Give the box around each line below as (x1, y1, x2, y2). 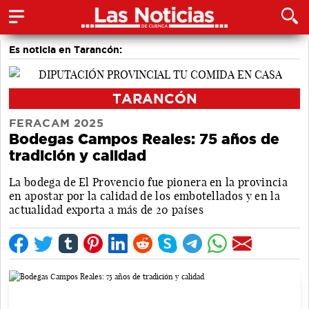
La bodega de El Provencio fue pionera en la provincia (9, 175, 288, 189)
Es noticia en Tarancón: (9, 44, 122, 55)
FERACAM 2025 (9, 117, 103, 129)
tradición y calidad (9, 147, 146, 163)
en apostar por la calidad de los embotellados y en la (9, 188, 280, 203)
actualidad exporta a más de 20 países (9, 202, 203, 217)
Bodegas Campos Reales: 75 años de (9, 130, 279, 147)
